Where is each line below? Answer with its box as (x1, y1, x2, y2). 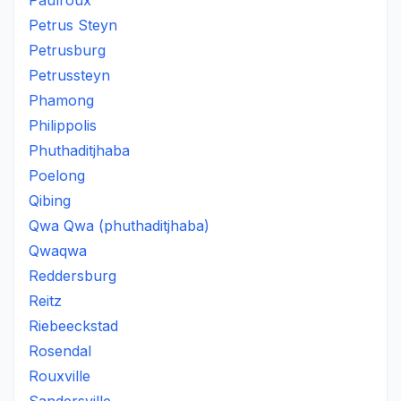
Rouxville (29, 367, 90, 385)
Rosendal (29, 342, 91, 360)
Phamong (29, 91, 94, 109)
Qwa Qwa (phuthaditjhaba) (29, 217, 209, 235)
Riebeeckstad (29, 317, 118, 335)
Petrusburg (29, 41, 106, 59)
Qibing (29, 192, 71, 209)
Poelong (29, 166, 85, 184)
